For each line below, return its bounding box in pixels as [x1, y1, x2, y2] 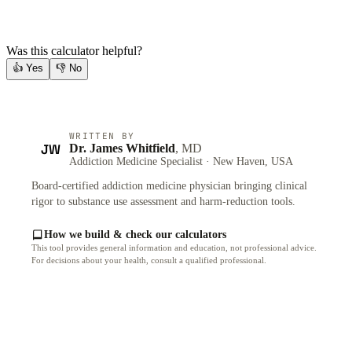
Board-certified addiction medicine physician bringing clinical [31, 179, 307, 192]
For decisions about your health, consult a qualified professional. [31, 255, 266, 265]
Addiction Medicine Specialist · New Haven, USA [69, 155, 293, 167]
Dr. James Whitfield [69, 141, 175, 155]
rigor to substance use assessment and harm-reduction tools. [31, 195, 295, 207]
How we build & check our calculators [44, 228, 226, 240]
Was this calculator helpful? [6, 43, 142, 57]
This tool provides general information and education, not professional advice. [31, 242, 317, 252]
